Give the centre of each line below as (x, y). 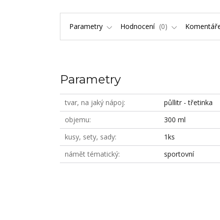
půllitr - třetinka (189, 102)
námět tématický (92, 154)
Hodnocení (138, 26)
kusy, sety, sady (90, 137)
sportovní (179, 154)
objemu (77, 120)
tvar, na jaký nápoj (94, 102)
